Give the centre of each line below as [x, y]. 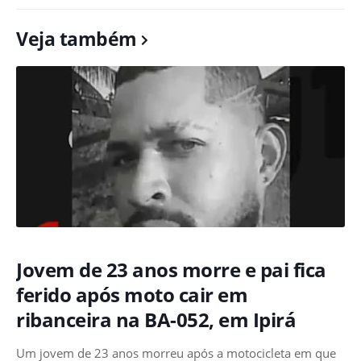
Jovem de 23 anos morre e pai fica [171, 270]
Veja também [77, 39]
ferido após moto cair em [132, 295]
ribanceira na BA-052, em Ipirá [156, 320]
